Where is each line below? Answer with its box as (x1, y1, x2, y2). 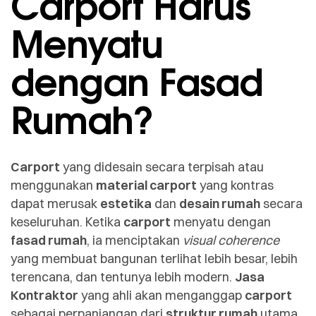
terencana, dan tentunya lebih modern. (11, 268, 235, 285)
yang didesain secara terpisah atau (60, 158, 264, 175)
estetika (100, 195, 152, 212)
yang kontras (197, 176, 274, 193)
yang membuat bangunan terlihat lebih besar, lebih (11, 250, 298, 267)
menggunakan (11, 176, 96, 193)
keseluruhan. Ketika (11, 213, 123, 230)
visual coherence (183, 231, 279, 248)
